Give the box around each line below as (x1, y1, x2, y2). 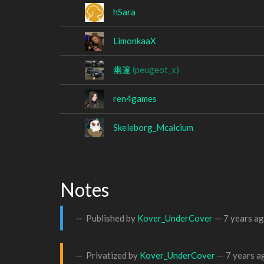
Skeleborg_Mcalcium (113, 121, 193, 133)
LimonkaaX (113, 35, 156, 46)
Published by (84, 212, 137, 223)
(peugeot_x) (133, 64, 179, 75)
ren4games (113, 93, 157, 104)
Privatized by (84, 249, 140, 260)
